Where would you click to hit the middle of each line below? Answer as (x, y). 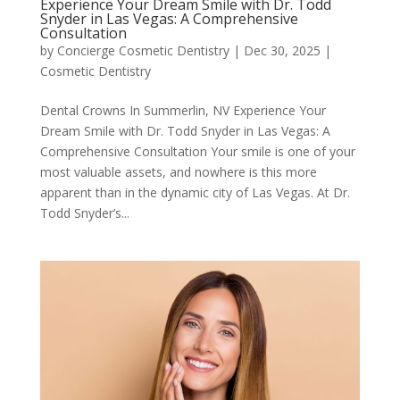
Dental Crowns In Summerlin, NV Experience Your (183, 110)
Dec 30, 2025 (282, 50)
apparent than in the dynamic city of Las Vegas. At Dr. (195, 192)
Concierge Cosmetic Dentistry (143, 50)
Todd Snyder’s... (84, 212)
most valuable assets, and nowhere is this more (178, 171)
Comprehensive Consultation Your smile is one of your (197, 151)
